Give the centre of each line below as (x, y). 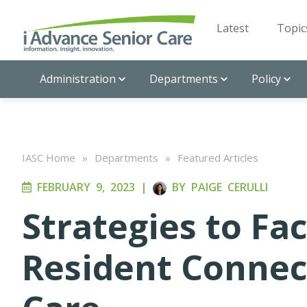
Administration (78, 79)
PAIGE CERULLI (230, 187)
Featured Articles (218, 158)
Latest (233, 28)
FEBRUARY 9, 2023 (83, 187)
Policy (266, 79)
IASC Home (49, 158)
